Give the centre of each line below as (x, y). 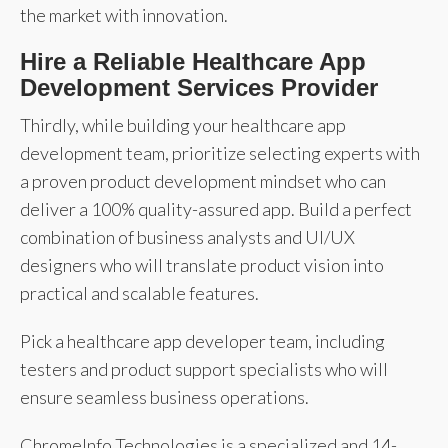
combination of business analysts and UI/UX (187, 236)
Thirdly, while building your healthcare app (183, 124)
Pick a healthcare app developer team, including (202, 340)
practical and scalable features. (139, 292)
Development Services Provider (199, 87)
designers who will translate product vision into (202, 264)
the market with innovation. (124, 14)
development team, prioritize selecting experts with (220, 152)
